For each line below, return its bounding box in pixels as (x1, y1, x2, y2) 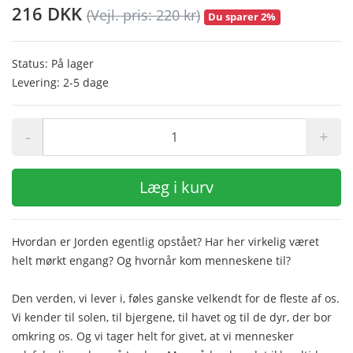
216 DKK (12, 2, 87, 26)
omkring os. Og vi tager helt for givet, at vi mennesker (12, 328, 294, 344)
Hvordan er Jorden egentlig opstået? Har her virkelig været (12, 233, 319, 249)
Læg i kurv (139, 176, 214, 198)
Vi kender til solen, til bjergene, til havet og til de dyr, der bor (12, 309, 332, 325)
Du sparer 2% (208, 9, 277, 24)
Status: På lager (12, 55, 94, 71)
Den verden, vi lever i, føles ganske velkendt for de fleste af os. (12, 290, 340, 306)
